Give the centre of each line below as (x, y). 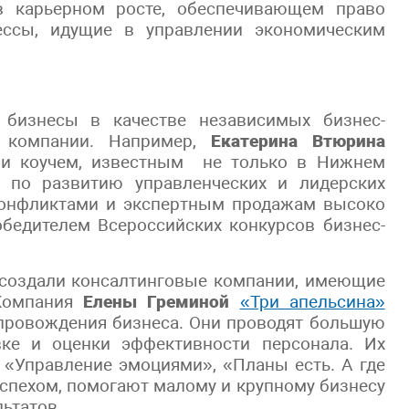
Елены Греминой (157, 302)
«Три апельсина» (312, 302)
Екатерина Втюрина (298, 141)
